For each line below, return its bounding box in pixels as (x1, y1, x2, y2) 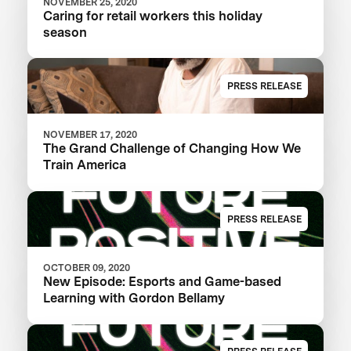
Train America (43, 157, 127, 173)
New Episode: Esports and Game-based (43, 273, 282, 290)
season (43, 24, 88, 40)
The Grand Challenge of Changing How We (43, 140, 302, 157)
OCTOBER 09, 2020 (43, 262, 131, 274)
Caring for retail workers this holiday (43, 7, 263, 24)
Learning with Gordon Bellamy (43, 290, 226, 306)
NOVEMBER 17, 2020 (43, 128, 138, 141)
